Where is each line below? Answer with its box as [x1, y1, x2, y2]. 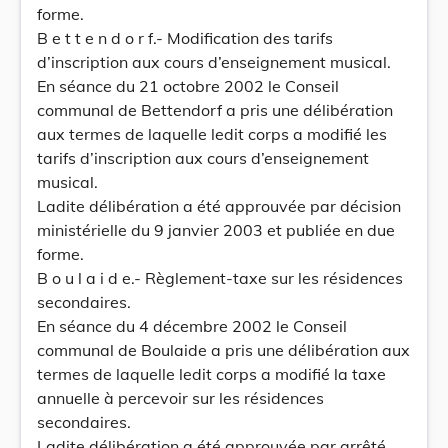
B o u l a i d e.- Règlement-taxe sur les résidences [37, 268, 403, 288]
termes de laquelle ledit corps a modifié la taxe [37, 364, 386, 384]
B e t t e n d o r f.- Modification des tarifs [37, 28, 333, 48]
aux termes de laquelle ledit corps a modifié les [37, 124, 387, 144]
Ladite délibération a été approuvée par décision [37, 196, 401, 216]
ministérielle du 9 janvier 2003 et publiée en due [37, 220, 395, 240]
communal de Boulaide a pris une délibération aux [37, 340, 410, 360]
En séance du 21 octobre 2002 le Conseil [37, 76, 339, 96]
